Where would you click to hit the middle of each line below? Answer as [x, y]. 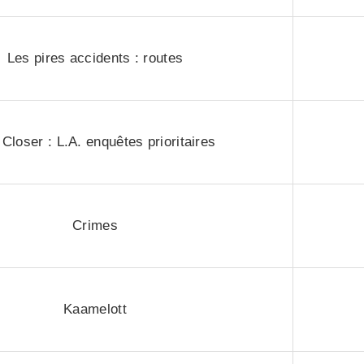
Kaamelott [95, 309]
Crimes [95, 225]
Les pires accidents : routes [95, 58]
